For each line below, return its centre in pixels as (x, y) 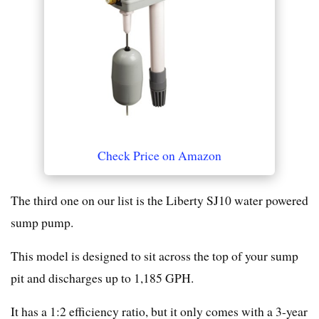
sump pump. (42, 223)
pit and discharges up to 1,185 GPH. (102, 278)
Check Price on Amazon (159, 156)
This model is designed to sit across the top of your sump (155, 256)
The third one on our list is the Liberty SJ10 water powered (159, 200)
